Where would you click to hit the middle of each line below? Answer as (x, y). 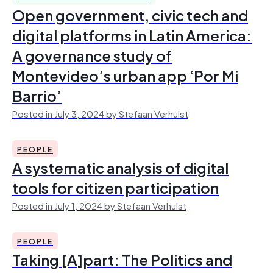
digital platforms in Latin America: (132, 35)
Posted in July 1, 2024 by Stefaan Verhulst (99, 205)
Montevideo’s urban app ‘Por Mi (125, 75)
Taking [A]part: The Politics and (122, 259)
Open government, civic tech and (130, 15)
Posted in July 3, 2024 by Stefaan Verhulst (100, 113)
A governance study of (92, 55)
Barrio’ (37, 95)
